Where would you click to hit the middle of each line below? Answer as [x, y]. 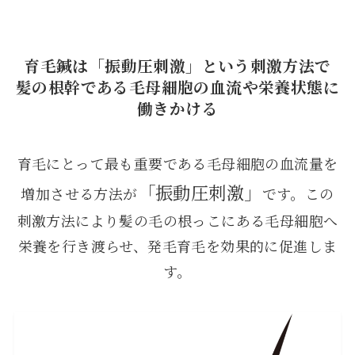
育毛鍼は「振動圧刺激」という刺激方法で [177, 66]
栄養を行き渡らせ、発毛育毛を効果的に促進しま [177, 245]
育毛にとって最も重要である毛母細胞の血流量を [177, 163]
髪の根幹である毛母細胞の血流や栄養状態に [177, 87]
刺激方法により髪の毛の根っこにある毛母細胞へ [177, 220]
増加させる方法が [79, 193]
